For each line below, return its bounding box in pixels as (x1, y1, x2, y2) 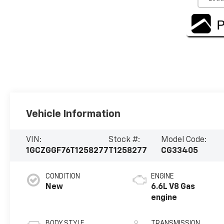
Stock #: (108, 135, 140, 144)
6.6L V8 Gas (151, 182, 195, 191)
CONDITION (45, 172, 80, 180)
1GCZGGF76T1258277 (26, 146, 109, 155)
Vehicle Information (26, 108, 121, 119)
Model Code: (160, 135, 206, 144)
